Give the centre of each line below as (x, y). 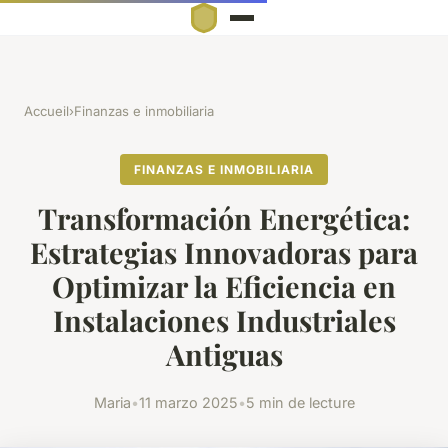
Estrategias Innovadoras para (224, 252)
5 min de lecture (300, 402)
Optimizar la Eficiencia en (224, 286)
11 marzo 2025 (188, 402)
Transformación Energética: (224, 218)
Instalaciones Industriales (224, 320)
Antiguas (224, 354)
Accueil (46, 111)
